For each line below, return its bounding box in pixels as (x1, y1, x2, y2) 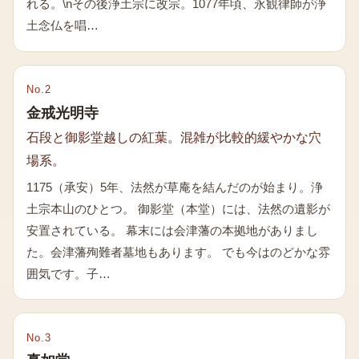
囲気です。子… (26, 267, 111, 280)
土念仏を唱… (26, 19, 99, 33)
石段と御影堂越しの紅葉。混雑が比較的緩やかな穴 (26, 131, 321, 145)
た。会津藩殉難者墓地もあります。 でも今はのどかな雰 (26, 245, 330, 259)
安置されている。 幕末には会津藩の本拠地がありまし (26, 224, 318, 237)
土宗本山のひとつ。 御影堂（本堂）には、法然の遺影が (26, 202, 330, 216)
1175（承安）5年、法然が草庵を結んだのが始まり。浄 (26, 180, 323, 194)
